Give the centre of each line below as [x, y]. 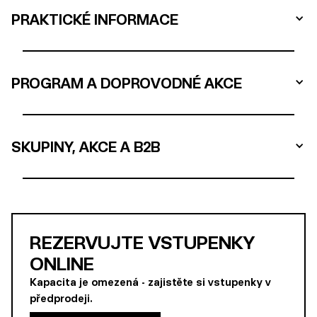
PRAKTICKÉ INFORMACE [95, 19]
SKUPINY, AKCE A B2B [86, 146]
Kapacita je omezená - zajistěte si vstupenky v [150, 282]
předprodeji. [61, 298]
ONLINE [62, 263]
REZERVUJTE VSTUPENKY [142, 242]
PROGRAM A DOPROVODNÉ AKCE [127, 83]
